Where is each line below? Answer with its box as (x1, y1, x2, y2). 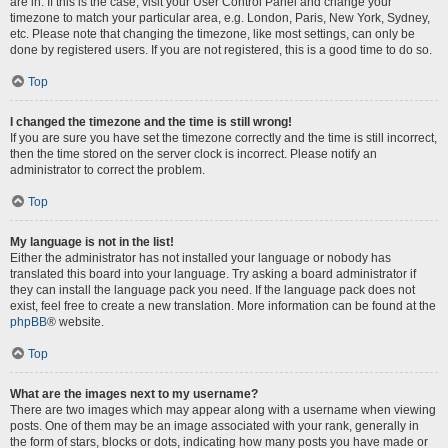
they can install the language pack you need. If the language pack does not (10, 283, 415, 297)
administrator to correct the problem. (10, 163, 205, 177)
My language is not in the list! (10, 235, 174, 249)
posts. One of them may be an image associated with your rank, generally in (10, 419, 419, 433)
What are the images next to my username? (10, 387, 258, 401)
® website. (47, 315, 104, 329)
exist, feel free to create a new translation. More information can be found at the (10, 299, 436, 313)
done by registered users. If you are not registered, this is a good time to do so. (10, 43, 432, 57)
